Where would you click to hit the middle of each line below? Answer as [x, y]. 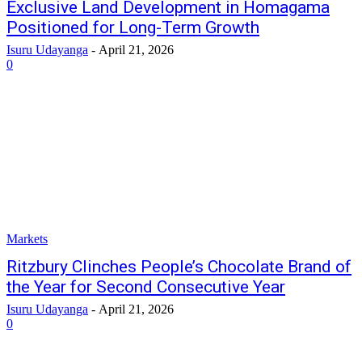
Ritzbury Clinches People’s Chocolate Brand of [179, 267]
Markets [27, 239]
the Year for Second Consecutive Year [146, 287]
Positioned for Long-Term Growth [133, 27]
